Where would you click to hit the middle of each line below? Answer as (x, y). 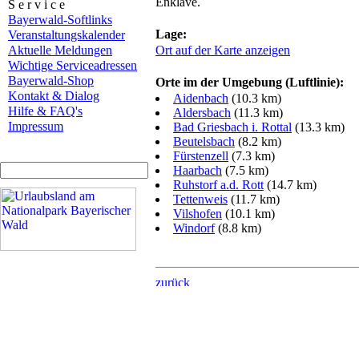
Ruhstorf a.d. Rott (218, 185)
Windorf (194, 228)
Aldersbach (202, 113)
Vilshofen (198, 214)
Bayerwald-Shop (51, 81)
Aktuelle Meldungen (60, 50)
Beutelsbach (204, 141)
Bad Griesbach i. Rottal (232, 127)
